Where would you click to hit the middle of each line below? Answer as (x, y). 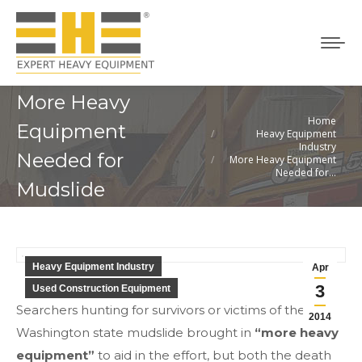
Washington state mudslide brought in (135, 333)
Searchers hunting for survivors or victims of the (161, 310)
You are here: (235, 123)
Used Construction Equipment (101, 288)
